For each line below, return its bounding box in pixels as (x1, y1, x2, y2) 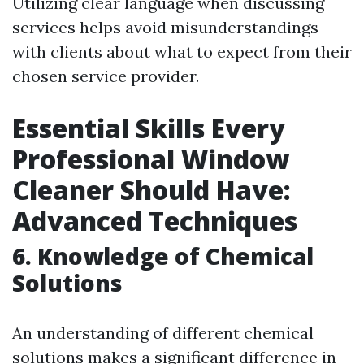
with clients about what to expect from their (12, 41, 352, 62)
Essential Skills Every (12, 110, 285, 145)
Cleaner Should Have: (12, 172, 291, 207)
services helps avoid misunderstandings (12, 17, 318, 37)
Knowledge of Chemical (37, 240, 314, 271)
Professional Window (12, 141, 289, 176)
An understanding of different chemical (12, 323, 314, 343)
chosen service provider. (12, 66, 199, 86)
